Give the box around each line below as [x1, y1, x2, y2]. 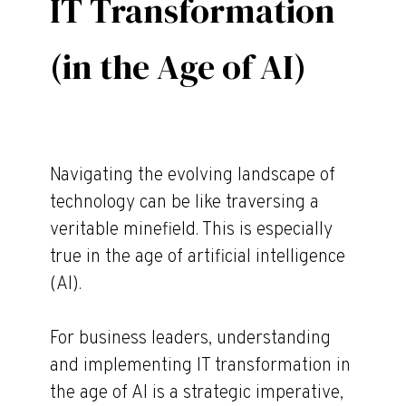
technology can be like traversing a [50, 191, 319, 215]
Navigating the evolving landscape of [50, 164, 335, 188]
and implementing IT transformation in [50, 354, 351, 378]
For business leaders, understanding [50, 327, 331, 351]
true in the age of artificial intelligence [50, 246, 345, 269]
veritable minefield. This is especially [50, 218, 333, 242]
